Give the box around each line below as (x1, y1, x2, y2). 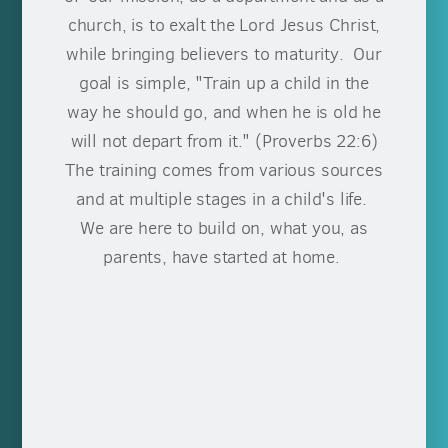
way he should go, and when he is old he (66, 100, 382, 125)
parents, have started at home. (103, 245, 345, 270)
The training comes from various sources (65, 158, 383, 183)
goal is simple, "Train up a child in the (79, 71, 369, 96)
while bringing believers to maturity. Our (66, 42, 382, 67)
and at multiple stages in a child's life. (76, 187, 372, 212)
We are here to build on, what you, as (80, 216, 368, 241)
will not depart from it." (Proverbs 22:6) (70, 129, 378, 154)
